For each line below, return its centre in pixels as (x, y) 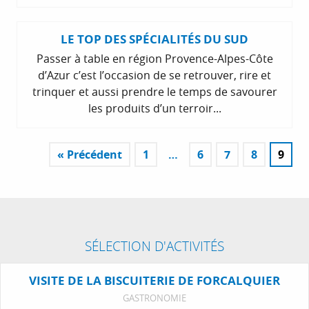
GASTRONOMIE (154, 298)
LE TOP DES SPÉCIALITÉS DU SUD (154, 39)
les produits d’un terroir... (154, 108)
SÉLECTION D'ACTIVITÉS (154, 246)
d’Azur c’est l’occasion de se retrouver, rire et (154, 75)
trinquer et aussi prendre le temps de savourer (154, 91)
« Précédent (90, 154)
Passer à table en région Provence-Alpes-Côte (154, 58)
